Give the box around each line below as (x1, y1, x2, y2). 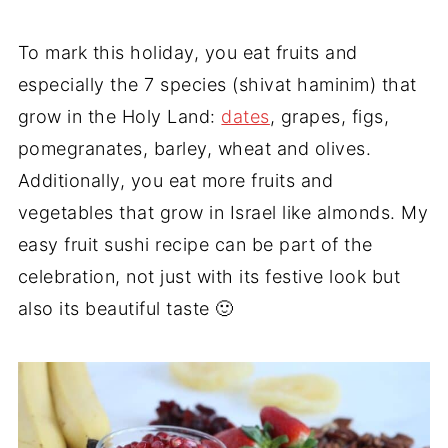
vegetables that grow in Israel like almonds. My (17, 201, 429, 223)
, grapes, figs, (269, 105, 390, 127)
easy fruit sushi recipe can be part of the (17, 233, 373, 255)
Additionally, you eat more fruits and (17, 169, 334, 191)
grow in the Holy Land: (17, 105, 222, 127)
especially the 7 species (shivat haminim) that (17, 73, 417, 95)
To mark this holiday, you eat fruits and (17, 41, 358, 63)
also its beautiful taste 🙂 (17, 297, 234, 319)
